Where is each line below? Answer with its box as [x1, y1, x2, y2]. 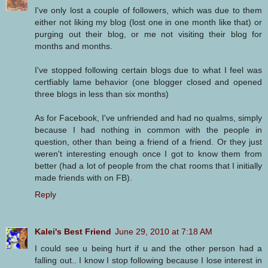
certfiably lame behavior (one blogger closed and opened [35, 77, 262, 87]
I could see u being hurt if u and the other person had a [35, 243, 262, 253]
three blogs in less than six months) [35, 89, 169, 99]
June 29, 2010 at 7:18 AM [115, 226, 212, 236]
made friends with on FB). [35, 172, 132, 182]
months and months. [35, 41, 112, 51]
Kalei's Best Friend [35, 226, 111, 236]
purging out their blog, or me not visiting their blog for [35, 29, 262, 39]
